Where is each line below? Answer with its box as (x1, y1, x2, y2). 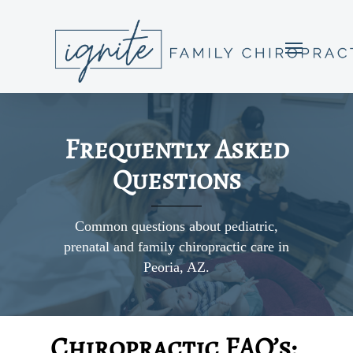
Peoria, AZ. (143, 258, 210, 275)
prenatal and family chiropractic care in (64, 238, 289, 255)
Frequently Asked (64, 132, 289, 167)
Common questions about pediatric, (75, 217, 278, 234)
